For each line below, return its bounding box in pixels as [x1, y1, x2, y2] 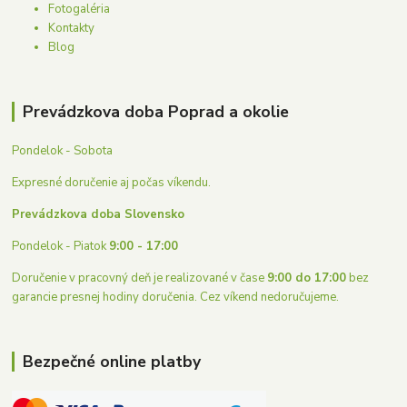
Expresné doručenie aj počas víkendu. [12, 174, 212, 191]
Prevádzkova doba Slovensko [12, 205, 185, 223]
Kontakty [48, 19, 95, 36]
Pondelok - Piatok [12, 237, 110, 254]
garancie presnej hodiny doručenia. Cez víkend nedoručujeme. [12, 288, 342, 305]
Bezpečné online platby [22, 350, 201, 372]
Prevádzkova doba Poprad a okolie [22, 100, 289, 123]
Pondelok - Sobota [12, 142, 114, 159]
